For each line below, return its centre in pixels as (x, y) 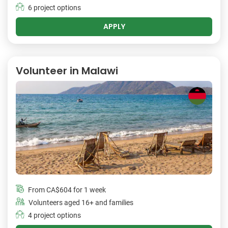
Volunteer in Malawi (67, 70)
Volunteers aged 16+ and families (81, 203)
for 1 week (89, 190)
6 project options (54, 8)
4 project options (54, 216)
